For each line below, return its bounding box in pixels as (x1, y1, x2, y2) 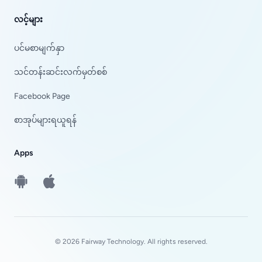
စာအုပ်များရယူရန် (14, 115, 77, 125)
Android (13, 175, 46, 186)
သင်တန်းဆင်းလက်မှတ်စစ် (14, 67, 107, 77)
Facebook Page (14, 91, 70, 101)
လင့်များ (14, 15, 43, 25)
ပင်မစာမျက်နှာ (14, 43, 64, 53)
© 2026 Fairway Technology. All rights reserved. (54, 237, 208, 246)
